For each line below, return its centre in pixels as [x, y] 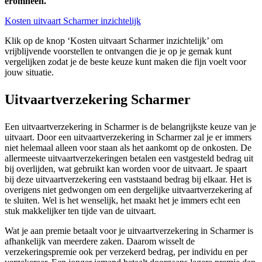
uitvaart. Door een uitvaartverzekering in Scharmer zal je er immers [128, 137]
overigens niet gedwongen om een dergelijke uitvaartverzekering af [128, 189]
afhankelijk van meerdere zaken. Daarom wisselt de [100, 241]
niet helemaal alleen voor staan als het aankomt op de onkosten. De [128, 147]
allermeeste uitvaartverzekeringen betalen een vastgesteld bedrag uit [129, 158]
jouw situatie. [29, 72]
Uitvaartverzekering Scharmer [98, 99]
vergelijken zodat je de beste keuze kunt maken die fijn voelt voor [125, 61]
